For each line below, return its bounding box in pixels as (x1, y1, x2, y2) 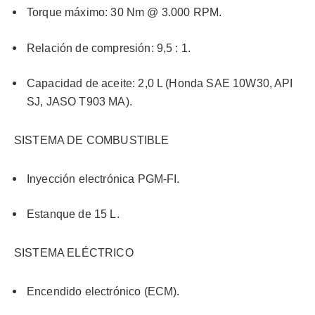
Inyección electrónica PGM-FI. (27, 172, 180, 185)
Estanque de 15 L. (27, 208, 120, 221)
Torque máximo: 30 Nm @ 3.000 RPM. (27, 6, 222, 19)
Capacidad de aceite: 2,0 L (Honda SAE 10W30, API (27, 77, 293, 90)
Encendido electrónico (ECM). (27, 285, 180, 297)
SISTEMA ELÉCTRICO (14, 246, 134, 259)
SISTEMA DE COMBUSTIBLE (14, 134, 169, 146)
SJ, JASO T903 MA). (27, 96, 132, 108)
